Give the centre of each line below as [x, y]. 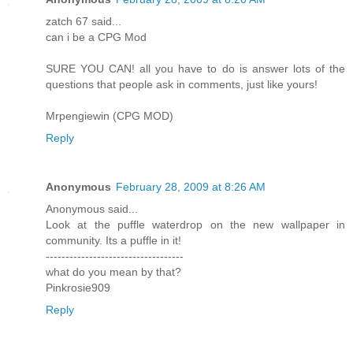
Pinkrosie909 [78, 288]
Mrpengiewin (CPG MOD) [110, 116]
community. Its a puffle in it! [113, 241]
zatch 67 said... [84, 22]
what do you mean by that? [113, 272]
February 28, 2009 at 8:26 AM [191, 187]
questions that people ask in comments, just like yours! [182, 85]
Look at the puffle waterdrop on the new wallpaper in [195, 225]
